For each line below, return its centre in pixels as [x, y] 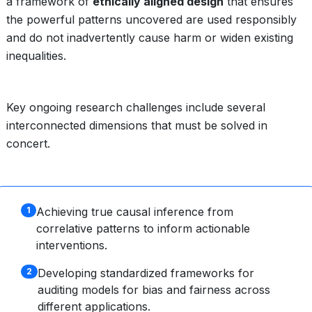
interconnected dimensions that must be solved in [137, 125]
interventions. [71, 245]
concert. [28, 143]
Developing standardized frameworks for [146, 273]
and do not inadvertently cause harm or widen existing [150, 38]
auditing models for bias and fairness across [154, 290]
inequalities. [36, 56]
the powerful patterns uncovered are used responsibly [151, 19]
